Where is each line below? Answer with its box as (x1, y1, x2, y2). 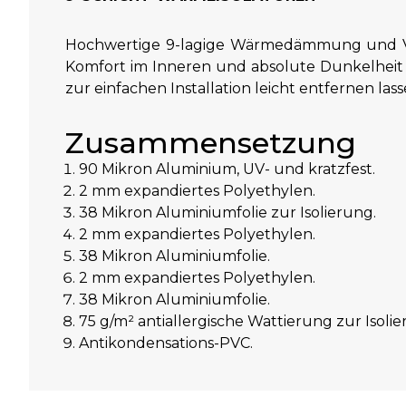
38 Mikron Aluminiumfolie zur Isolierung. (79, 203, 376, 221)
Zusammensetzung (65, 124, 356, 160)
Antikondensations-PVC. (79, 333, 253, 352)
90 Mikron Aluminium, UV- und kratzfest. (79, 159, 375, 178)
